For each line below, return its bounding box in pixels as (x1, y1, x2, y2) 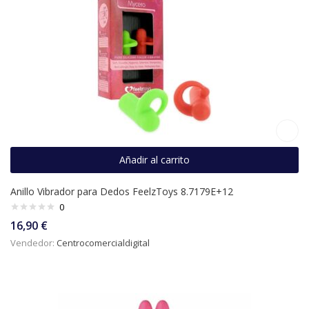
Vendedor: (10, 237, 57, 250)
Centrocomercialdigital (57, 237, 150, 250)
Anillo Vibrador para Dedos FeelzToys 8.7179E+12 (10, 185, 233, 199)
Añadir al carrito (119, 153, 190, 167)
